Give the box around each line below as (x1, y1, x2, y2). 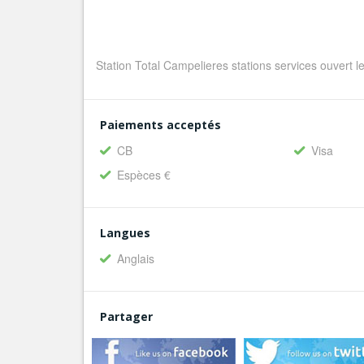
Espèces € (117, 167, 171, 183)
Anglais (117, 250, 154, 266)
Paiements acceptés (100, 117, 221, 132)
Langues (100, 225, 150, 240)
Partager (100, 309, 153, 324)
